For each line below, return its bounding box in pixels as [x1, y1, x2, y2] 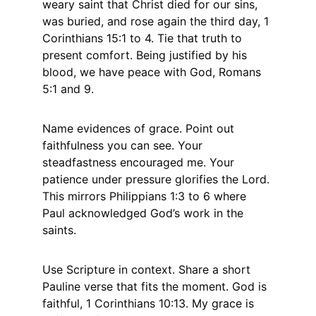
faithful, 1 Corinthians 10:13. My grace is [42, 296, 257, 310]
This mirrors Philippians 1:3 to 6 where [42, 189, 250, 203]
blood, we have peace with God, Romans [42, 65, 265, 79]
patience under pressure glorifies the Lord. [42, 172, 273, 186]
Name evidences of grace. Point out [42, 121, 238, 135]
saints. [42, 223, 76, 237]
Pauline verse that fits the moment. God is [42, 279, 270, 293]
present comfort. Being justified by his [42, 48, 250, 62]
